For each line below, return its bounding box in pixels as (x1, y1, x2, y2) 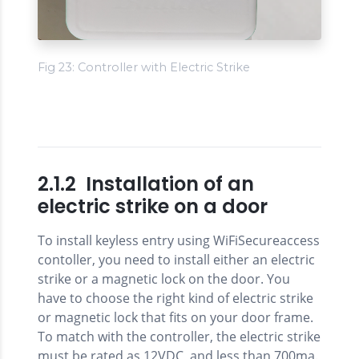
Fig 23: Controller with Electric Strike (38, 59, 250, 75)
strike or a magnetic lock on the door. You (38, 269, 290, 288)
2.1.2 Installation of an (38, 170, 254, 197)
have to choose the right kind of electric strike (38, 288, 313, 307)
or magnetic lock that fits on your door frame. (38, 308, 313, 326)
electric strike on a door (38, 192, 268, 220)
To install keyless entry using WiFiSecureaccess (38, 231, 320, 249)
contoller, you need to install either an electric (38, 250, 315, 268)
